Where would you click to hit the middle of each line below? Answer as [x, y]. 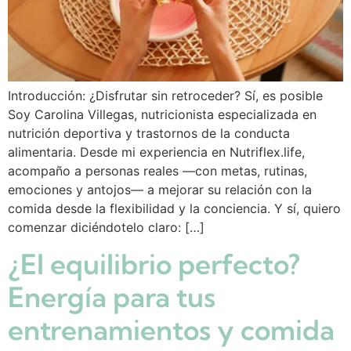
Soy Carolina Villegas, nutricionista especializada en [162, 114]
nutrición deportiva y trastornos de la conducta [149, 133]
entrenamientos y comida [171, 330]
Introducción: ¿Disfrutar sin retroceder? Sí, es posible [165, 95]
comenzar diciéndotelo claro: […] [106, 227]
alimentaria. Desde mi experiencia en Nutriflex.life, [156, 152]
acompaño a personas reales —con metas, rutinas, [157, 170]
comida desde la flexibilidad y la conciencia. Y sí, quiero [174, 208]
